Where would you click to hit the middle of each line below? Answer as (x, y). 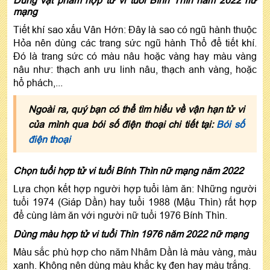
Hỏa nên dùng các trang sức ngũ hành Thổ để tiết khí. (135, 42)
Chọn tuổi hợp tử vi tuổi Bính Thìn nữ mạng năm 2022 (128, 170)
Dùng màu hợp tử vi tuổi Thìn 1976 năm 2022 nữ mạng (131, 234)
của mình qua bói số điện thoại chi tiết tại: (123, 124)
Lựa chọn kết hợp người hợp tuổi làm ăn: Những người (135, 188)
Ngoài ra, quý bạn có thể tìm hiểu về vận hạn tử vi (137, 109)
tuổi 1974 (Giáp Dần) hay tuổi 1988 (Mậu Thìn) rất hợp (135, 202)
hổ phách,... (38, 82)
